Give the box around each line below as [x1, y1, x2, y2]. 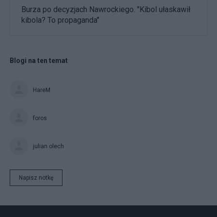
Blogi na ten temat [10, 56, 68, 64]
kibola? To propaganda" [21, 15, 99, 25]
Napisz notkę [19, 174, 53, 181]
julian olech [33, 142, 64, 150]
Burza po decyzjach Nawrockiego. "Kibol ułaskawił [21, 4, 190, 14]
